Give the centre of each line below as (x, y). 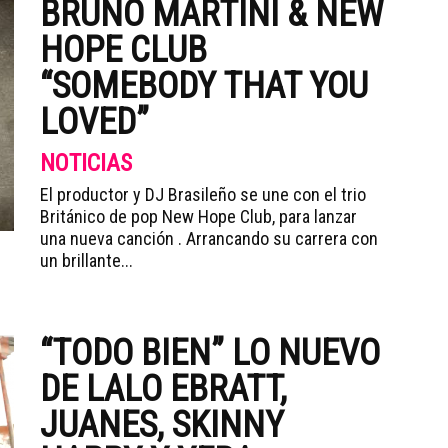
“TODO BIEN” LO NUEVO (210, 353)
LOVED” (94, 122)
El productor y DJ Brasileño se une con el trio (203, 194)
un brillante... (86, 260)
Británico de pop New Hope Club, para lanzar (198, 216)
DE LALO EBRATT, (163, 389)
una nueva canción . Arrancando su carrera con (209, 238)
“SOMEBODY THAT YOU (204, 86)
